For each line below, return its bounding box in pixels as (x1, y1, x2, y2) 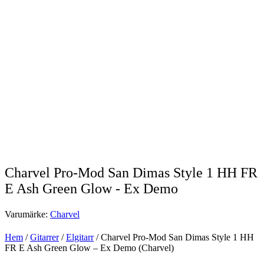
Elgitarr (66, 232, 94, 243)
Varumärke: (5, 209, 50, 220)
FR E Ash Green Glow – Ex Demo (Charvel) (5, 243, 174, 253)
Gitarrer (30, 232, 59, 243)
